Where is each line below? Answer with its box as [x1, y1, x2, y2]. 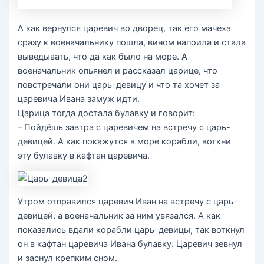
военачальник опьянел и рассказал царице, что [18, 65, 218, 77]
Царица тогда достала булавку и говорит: [18, 108, 196, 119]
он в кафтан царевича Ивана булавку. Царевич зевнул [18, 238, 243, 249]
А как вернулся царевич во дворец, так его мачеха [18, 23, 232, 34]
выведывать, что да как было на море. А [18, 51, 188, 62]
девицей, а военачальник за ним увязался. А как [18, 210, 221, 221]
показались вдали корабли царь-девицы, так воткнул [18, 224, 245, 235]
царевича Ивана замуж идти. [18, 94, 140, 105]
